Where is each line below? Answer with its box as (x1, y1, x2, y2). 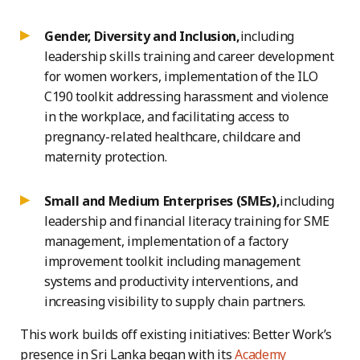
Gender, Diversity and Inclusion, (44, 27, 240, 46)
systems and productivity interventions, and (44, 272, 298, 291)
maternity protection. (44, 148, 167, 166)
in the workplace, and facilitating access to (44, 108, 289, 126)
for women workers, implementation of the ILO (44, 67, 318, 86)
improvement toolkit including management (44, 252, 301, 271)
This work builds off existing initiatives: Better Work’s (20, 325, 333, 344)
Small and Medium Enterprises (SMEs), (44, 192, 280, 211)
